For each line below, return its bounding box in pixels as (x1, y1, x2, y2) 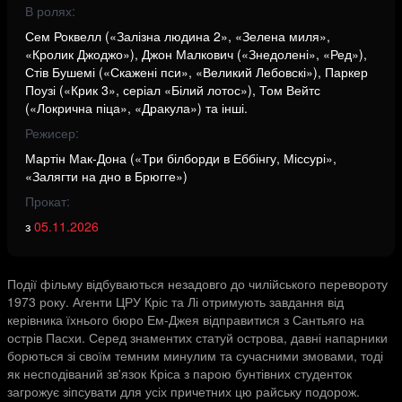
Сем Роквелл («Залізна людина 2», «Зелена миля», (25, 27, 330, 45)
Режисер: (25, 124, 79, 142)
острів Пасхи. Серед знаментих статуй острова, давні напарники (7, 328, 388, 346)
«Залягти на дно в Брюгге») (25, 167, 188, 185)
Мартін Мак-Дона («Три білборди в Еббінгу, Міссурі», (25, 149, 336, 167)
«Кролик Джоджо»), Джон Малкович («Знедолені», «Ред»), (25, 45, 367, 63)
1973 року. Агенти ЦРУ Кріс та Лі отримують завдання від (7, 293, 344, 310)
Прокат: (25, 192, 70, 210)
